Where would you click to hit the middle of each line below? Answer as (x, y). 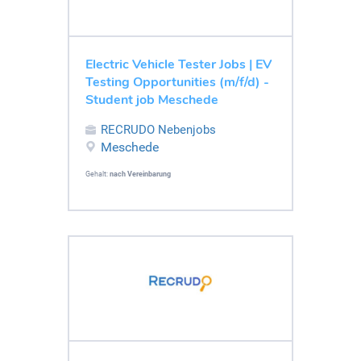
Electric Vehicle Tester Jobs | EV (178, 64)
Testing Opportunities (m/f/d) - (177, 82)
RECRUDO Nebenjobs (158, 129)
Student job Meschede (152, 100)
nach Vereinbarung (140, 174)
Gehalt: (98, 174)
